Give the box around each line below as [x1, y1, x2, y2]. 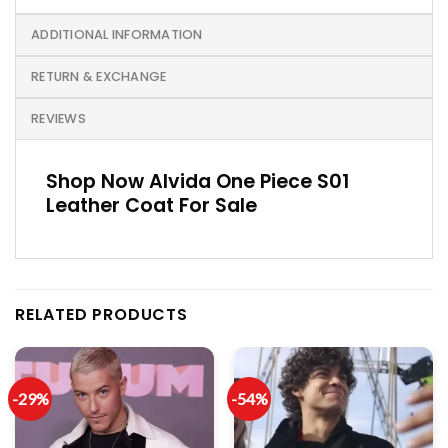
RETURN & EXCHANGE [31, 68, 167, 85]
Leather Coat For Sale [46, 192, 257, 219]
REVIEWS [31, 110, 86, 127]
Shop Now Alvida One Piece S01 [46, 168, 349, 195]
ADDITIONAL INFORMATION [31, 26, 203, 43]
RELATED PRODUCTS [15, 302, 188, 326]
